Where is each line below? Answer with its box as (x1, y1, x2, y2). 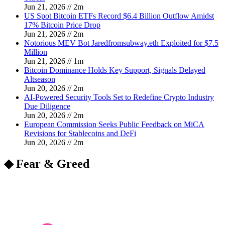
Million (24, 47, 47, 56)
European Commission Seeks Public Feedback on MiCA (24, 120, 204, 129)
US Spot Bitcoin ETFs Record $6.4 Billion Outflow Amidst (24, 11, 214, 20)
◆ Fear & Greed (4, 157, 89, 171)
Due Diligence (24, 101, 70, 110)
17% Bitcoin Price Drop (24, 20, 100, 29)
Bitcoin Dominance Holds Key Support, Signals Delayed (24, 65, 205, 74)
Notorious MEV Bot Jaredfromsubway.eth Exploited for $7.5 (24, 38, 218, 47)
